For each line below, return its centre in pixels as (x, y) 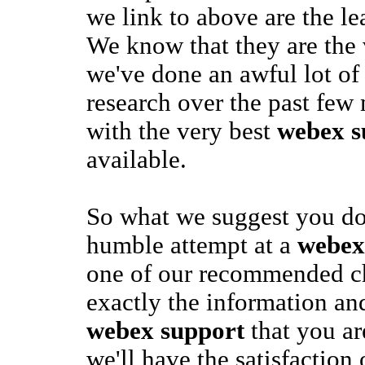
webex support (165, 331)
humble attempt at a (191, 245)
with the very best (181, 131)
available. (136, 160)
